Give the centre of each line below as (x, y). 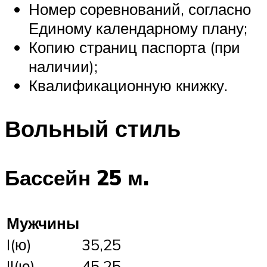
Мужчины (43, 223)
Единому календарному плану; (138, 28)
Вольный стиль (93, 129)
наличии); (63, 66)
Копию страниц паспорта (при (134, 47)
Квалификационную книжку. (128, 86)
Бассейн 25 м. (77, 177)
